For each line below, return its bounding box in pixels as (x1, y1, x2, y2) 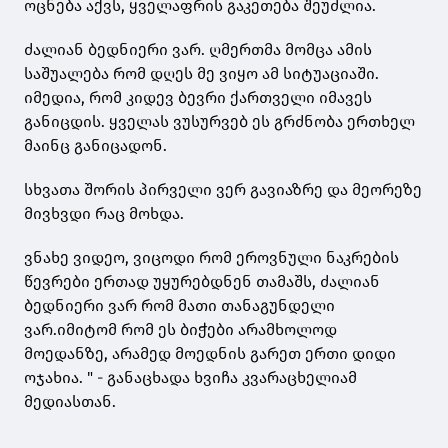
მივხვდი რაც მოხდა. (24, 204, 184, 224)
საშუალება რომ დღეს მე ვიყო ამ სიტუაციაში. (24, 64, 379, 84)
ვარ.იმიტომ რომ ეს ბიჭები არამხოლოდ (24, 320, 337, 340)
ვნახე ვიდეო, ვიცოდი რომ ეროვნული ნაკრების (24, 248, 399, 268)
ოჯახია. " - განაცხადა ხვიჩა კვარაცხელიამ (24, 368, 357, 388)
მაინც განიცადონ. (24, 136, 167, 156)
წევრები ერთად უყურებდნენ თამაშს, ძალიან (24, 272, 380, 292)
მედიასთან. (24, 392, 120, 412)
